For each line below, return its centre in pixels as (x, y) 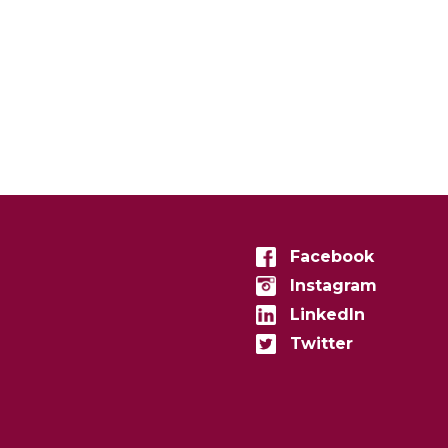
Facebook (331, 256)
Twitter (321, 343)
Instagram (333, 285)
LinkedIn (327, 314)
